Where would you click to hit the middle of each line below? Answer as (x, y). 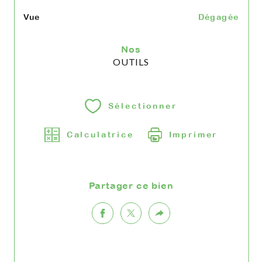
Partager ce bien (134, 186)
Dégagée (218, 17)
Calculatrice (100, 134)
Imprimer (193, 134)
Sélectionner (142, 106)
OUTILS (131, 62)
